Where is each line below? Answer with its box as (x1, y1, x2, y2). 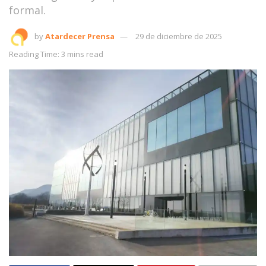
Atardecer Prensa (45, 30, 115, 42)
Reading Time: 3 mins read (9, 48, 103, 59)
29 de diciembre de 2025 (135, 30, 222, 42)
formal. (9, 2, 46, 17)
